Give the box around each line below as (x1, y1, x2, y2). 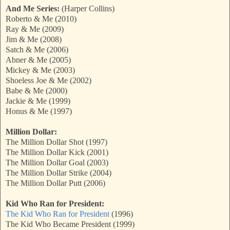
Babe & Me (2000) (6, 86, 67, 95)
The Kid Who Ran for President (6, 209, 109, 219)
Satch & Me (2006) (6, 45, 68, 54)
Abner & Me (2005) (6, 55, 71, 65)
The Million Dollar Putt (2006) (6, 179, 105, 188)
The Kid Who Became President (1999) (6, 220, 135, 229)
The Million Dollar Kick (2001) (6, 148, 108, 157)
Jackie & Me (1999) (6, 97, 70, 106)
